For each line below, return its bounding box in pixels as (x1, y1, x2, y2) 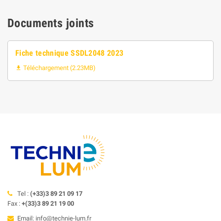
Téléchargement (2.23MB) (22, 64, 96, 72)
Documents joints (7, 16, 94, 30)
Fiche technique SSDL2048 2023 (15, 48, 124, 58)
